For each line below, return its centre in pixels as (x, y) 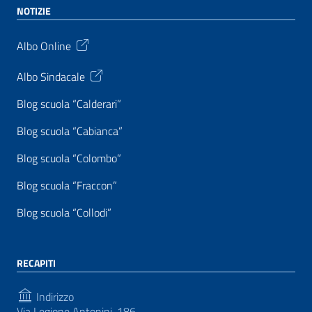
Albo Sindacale (51, 76)
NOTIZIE (34, 11)
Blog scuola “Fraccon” (67, 185)
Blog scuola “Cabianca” (70, 131)
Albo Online (44, 46)
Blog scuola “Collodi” (64, 212)
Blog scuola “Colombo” (69, 158)
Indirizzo (54, 296)
